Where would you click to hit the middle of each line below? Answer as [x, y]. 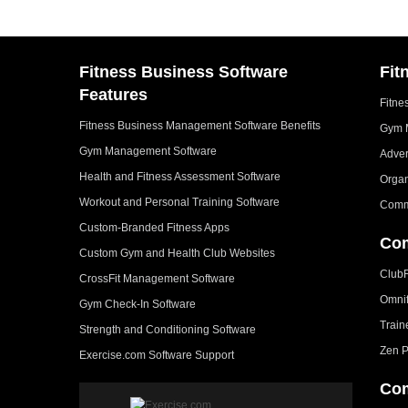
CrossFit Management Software [157, 278]
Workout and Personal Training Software [179, 202]
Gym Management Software [148, 151]
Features [113, 94]
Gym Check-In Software [138, 304]
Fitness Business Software [184, 71]
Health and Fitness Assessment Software [180, 176]
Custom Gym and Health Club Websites [177, 253]
